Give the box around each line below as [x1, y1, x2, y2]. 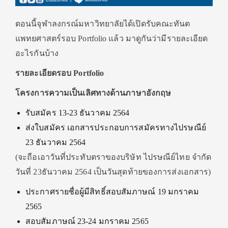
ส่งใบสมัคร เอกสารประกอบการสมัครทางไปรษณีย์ [25, 123, 206, 132]
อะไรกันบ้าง [15, 49, 59, 58]
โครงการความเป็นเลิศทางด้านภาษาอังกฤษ [15, 89, 172, 97]
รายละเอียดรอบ [15, 69, 74, 77]
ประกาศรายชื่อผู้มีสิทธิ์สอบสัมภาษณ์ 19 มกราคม [25, 187, 199, 196]
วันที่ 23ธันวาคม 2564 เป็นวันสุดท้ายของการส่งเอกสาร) [15, 167, 211, 176]
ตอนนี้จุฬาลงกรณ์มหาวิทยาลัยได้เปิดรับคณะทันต [15, 19, 190, 28]
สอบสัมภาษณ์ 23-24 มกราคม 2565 [25, 217, 149, 225]
